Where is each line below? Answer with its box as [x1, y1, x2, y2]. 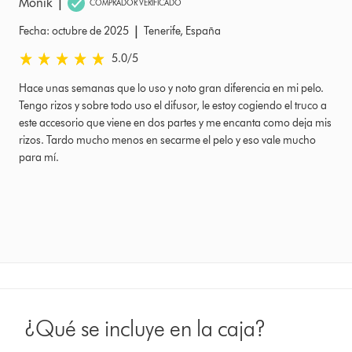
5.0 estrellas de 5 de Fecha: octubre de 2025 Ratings [18, 50, 259, 64]
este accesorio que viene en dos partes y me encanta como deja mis [19, 115, 332, 130]
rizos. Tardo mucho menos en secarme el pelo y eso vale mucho [19, 133, 316, 147]
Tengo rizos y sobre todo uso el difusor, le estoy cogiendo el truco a [19, 98, 327, 112]
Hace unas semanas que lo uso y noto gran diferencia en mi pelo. [19, 81, 324, 95]
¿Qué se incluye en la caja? [24, 314, 266, 342]
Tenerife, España [144, 24, 221, 38]
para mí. [19, 150, 59, 164]
